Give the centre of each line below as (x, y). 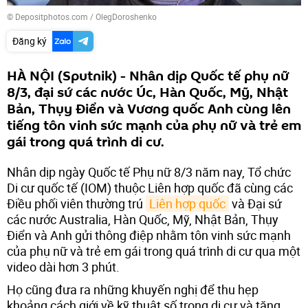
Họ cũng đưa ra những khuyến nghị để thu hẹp (133, 289)
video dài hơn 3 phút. (63, 266)
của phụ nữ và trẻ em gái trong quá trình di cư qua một (154, 251)
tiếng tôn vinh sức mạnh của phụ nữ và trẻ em (154, 125)
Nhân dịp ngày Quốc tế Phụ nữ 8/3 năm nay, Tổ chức (149, 172)
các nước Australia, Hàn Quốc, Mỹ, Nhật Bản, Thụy (143, 219)
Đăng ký (30, 41)
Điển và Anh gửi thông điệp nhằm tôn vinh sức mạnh (149, 235)
